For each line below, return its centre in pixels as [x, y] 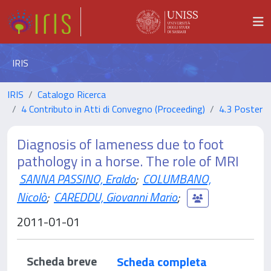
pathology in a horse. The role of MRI [128, 161]
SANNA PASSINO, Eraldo [77, 179]
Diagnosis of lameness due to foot [120, 144]
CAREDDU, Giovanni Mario [116, 197]
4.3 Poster [241, 109]
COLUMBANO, [177, 179]
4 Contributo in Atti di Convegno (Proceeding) [113, 109]
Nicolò [32, 197]
